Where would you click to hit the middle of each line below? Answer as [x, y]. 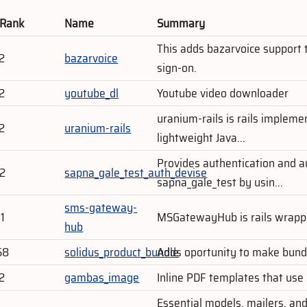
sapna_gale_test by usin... [220, 182]
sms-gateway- [101, 207]
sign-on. [177, 67]
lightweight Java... [201, 137]
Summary [181, 23]
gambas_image [102, 277]
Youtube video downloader [223, 93]
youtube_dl [92, 93]
